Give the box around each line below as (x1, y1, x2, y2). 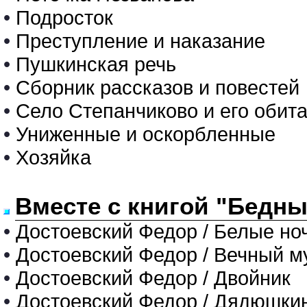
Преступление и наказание (16, 29, 265, 52)
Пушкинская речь (16, 53, 176, 75)
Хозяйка (16, 146, 91, 169)
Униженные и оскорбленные (16, 123, 275, 145)
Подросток (16, 6, 113, 29)
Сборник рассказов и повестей (16, 76, 299, 99)
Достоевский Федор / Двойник (16, 267, 291, 289)
